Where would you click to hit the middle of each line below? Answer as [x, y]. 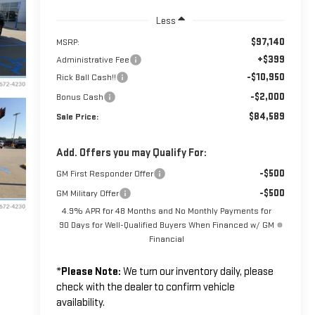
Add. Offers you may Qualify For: [131, 153]
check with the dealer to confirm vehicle [145, 287]
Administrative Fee [92, 59]
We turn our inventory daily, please [197, 271]
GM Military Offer [87, 193]
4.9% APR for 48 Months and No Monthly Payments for [166, 211]
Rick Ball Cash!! [86, 77]
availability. [80, 302]
